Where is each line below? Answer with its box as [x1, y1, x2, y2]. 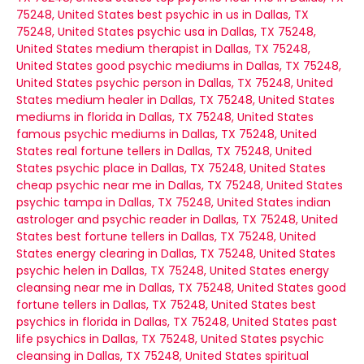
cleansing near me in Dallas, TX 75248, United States [16, 279, 314, 296]
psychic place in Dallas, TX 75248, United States [56, 160, 326, 176]
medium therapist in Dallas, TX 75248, [96, 41, 310, 57]
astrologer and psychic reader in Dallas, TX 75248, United [16, 211, 338, 227]
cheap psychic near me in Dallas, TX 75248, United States [16, 177, 343, 193]
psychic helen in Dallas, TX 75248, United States [16, 262, 286, 279]
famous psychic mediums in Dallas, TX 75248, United [16, 126, 317, 142]
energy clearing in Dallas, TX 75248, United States [56, 245, 336, 262]
